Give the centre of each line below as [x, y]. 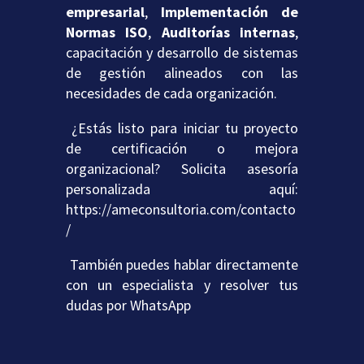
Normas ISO [107, 32]
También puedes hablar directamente [182, 264]
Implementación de [230, 11]
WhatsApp [160, 305]
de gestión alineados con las [182, 72]
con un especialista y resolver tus [182, 284]
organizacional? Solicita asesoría [182, 168]
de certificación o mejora [182, 148]
